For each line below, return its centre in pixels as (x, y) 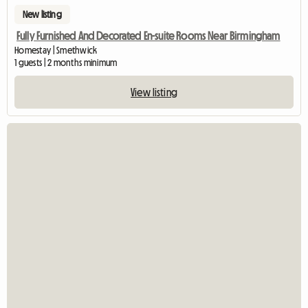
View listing (154, 92)
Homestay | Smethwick (56, 50)
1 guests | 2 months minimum (66, 62)
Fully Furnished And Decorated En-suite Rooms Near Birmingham (148, 35)
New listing (42, 14)
